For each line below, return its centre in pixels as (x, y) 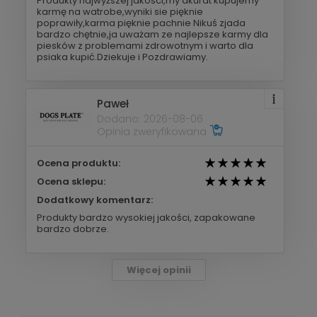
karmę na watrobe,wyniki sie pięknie (120, 11)
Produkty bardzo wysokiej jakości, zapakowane (146, 217)
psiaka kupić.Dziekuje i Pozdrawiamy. (122, 57)
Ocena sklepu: (71, 181)
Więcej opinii (158, 270)
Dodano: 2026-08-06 (150, 119)
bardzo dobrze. (73, 229)
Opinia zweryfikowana (153, 132)
